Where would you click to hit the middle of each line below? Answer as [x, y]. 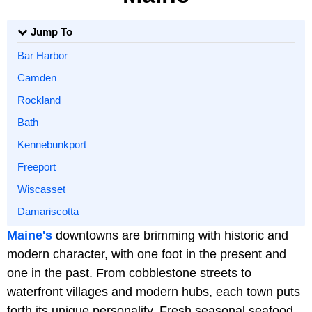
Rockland [39, 100]
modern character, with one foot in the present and [147, 254]
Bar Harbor [42, 56]
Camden [37, 78]
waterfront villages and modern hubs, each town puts [154, 291]
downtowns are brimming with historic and [170, 235]
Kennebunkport [52, 145]
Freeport [37, 167]
